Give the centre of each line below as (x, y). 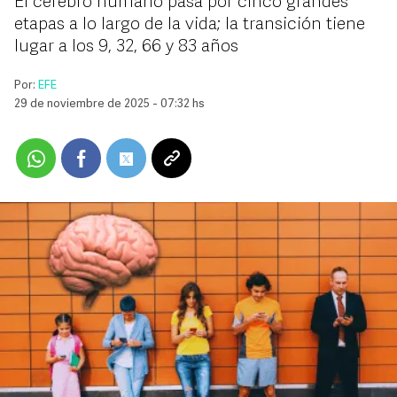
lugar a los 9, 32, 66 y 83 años (126, 47)
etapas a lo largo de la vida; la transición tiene (190, 25)
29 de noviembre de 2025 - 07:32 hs (109, 104)
